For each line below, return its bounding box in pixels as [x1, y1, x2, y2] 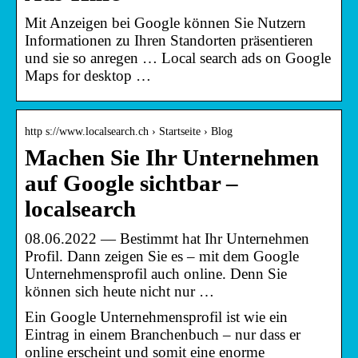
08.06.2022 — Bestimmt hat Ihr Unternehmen [25, 229, 309, 247]
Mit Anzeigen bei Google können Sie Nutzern [25, 14, 306, 31]
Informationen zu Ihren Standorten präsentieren [25, 31, 313, 49]
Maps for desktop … [25, 66, 151, 84]
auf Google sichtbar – [25, 170, 238, 196]
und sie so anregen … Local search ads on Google [25, 49, 331, 66]
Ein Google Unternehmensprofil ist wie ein [25, 308, 288, 325]
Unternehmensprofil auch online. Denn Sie [25, 265, 287, 282]
